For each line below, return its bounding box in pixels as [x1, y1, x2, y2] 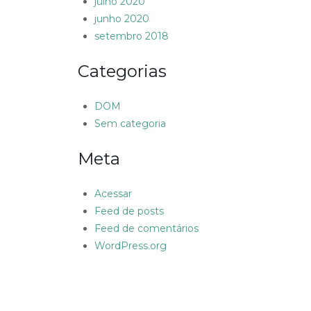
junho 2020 [94, 12, 149, 26]
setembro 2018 [94, 30, 169, 43]
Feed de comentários [94, 222, 199, 235]
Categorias [78, 61, 167, 82]
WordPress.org [94, 239, 167, 253]
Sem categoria [94, 117, 166, 131]
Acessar [94, 187, 132, 201]
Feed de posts [94, 205, 164, 218]
